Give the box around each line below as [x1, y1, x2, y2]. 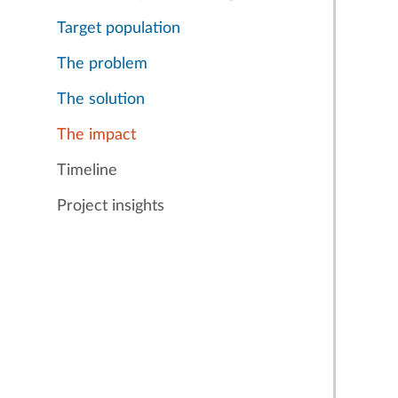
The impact [57, 127, 136, 143]
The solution [57, 92, 145, 107]
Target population [57, 20, 180, 36]
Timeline [57, 163, 117, 179]
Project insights [57, 198, 164, 214]
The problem [57, 56, 147, 72]
